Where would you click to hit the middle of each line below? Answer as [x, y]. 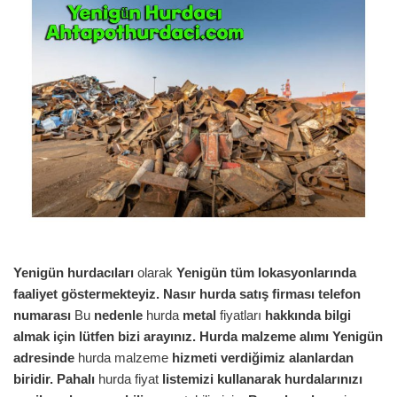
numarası [42, 315]
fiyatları [241, 315]
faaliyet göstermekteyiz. [86, 294]
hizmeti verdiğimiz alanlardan [263, 358]
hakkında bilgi [308, 315]
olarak [155, 273]
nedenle [118, 315]
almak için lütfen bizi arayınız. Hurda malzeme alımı [171, 337]
